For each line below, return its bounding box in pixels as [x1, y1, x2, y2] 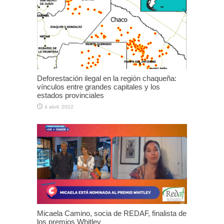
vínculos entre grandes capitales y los [37, 82, 160, 91]
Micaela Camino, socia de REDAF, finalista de [37, 208, 186, 217]
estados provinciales [37, 90, 104, 99]
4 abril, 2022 [44, 103, 73, 109]
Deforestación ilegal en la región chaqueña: [37, 73, 176, 82]
